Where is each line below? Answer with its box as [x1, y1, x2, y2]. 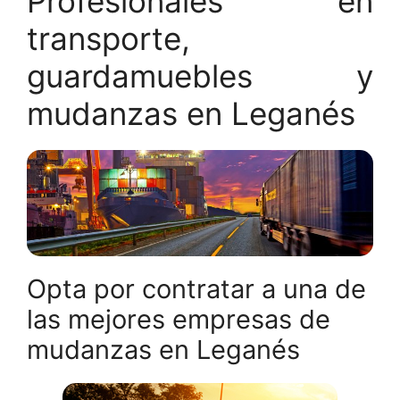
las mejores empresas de [27, 303, 330, 335]
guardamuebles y [27, 57, 373, 96]
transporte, [27, 20, 190, 58]
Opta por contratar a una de [27, 272, 366, 304]
